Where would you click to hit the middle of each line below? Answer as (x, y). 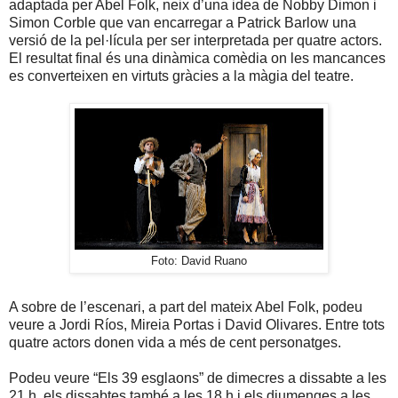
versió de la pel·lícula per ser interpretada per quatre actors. (195, 41)
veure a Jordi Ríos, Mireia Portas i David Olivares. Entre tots (197, 325)
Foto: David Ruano (199, 262)
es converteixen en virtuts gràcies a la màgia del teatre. (181, 76)
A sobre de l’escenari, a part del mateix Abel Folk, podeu (186, 307)
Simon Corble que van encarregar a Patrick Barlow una (183, 23)
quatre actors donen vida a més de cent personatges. (175, 343)
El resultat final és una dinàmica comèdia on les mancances (197, 59)
